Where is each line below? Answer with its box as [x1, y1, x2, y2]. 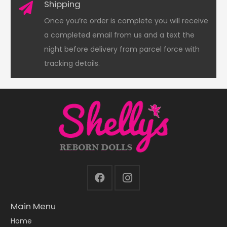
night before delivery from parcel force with [44, 44, 200, 54]
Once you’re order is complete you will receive [44, 15, 209, 26]
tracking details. [44, 58, 100, 68]
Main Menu [11, 200, 56, 212]
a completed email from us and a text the [44, 29, 195, 40]
